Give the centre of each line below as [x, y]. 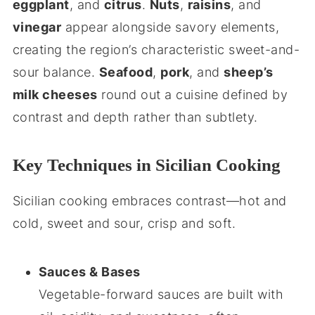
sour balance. [56, 72]
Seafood [126, 72]
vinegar [37, 27]
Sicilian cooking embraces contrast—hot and [149, 201]
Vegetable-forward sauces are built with [161, 294]
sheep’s [249, 72]
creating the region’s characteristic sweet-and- [156, 50]
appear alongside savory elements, [171, 27]
